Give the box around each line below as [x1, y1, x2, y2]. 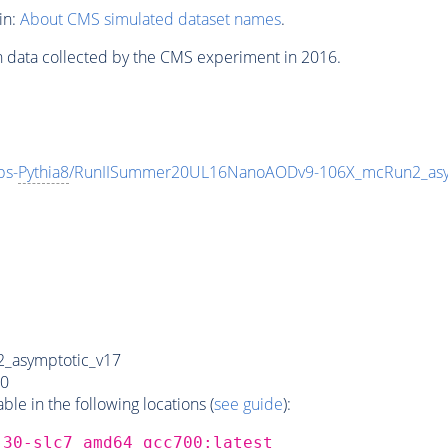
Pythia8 [17, 161, 69, 184]
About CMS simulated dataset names [19, 7, 281, 30]
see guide [213, 392, 283, 415]
